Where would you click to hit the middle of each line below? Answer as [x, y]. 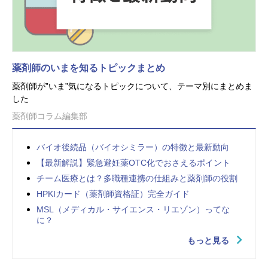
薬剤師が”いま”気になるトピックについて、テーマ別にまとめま [132, 86]
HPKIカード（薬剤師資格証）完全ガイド [113, 194]
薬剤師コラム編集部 [50, 116]
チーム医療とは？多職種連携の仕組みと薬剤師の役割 [137, 178]
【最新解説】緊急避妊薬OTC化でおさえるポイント [133, 162]
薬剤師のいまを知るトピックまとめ [89, 68]
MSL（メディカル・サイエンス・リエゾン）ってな [133, 209]
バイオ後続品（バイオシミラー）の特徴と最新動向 [133, 147]
